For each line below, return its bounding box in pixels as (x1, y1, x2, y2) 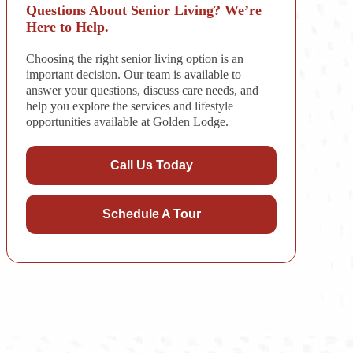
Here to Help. (25, 18, 109, 35)
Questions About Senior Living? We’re (25, 2, 262, 18)
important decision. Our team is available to (25, 67, 241, 81)
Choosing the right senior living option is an (25, 51, 243, 65)
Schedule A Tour (102, 206, 201, 221)
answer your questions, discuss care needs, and (25, 83, 258, 97)
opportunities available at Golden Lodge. (25, 114, 229, 128)
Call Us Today (110, 158, 193, 172)
